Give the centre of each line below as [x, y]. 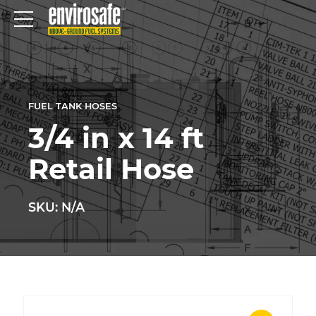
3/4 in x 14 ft [116, 138]
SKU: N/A [56, 207]
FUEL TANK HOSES [73, 106]
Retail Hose [111, 169]
